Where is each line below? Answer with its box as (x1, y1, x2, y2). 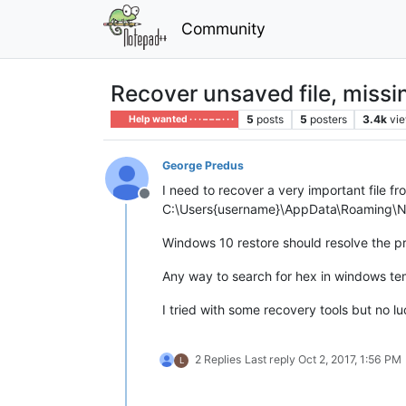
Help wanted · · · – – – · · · (127, 112, 235, 125)
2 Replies (195, 352, 241, 366)
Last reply (245, 352, 298, 366)
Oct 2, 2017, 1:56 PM (298, 352, 401, 366)
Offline (143, 193, 188, 212)
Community (180, 18, 266, 38)
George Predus (162, 158, 244, 172)
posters (309, 111, 347, 126)
